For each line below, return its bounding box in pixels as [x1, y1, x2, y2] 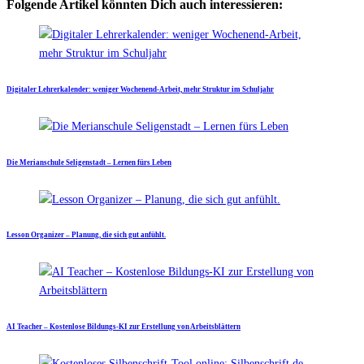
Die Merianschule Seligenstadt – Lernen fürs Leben [6, 158, 171, 167]
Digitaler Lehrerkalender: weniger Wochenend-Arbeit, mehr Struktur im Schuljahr [6, 85, 274, 94]
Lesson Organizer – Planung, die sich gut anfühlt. [6, 231, 166, 240]
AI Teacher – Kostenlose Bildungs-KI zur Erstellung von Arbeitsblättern [6, 323, 240, 331]
